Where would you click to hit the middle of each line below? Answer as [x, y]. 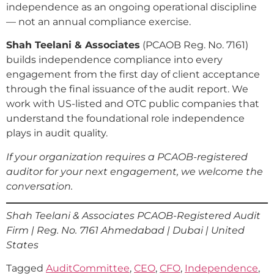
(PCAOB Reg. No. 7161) [194, 45]
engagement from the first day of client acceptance [133, 75]
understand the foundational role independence [125, 119]
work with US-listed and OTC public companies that [133, 104]
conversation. [39, 186]
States [22, 245]
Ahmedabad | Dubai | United [173, 230]
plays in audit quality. [57, 133]
